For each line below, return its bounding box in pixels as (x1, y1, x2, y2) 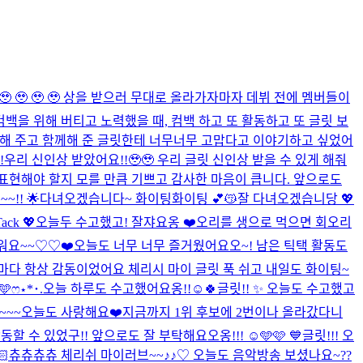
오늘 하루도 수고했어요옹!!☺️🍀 (43, 281, 217, 296)
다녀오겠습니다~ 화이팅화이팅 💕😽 (40, 191, 237, 206)
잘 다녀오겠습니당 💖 (237, 191, 354, 206)
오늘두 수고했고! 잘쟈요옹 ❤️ (36, 215, 196, 229)
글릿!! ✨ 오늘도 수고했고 (217, 281, 355, 296)
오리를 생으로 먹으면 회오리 (196, 215, 352, 229)
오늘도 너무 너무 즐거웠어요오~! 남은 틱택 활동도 (74, 238, 348, 253)
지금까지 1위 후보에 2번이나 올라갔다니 (122, 305, 343, 319)
